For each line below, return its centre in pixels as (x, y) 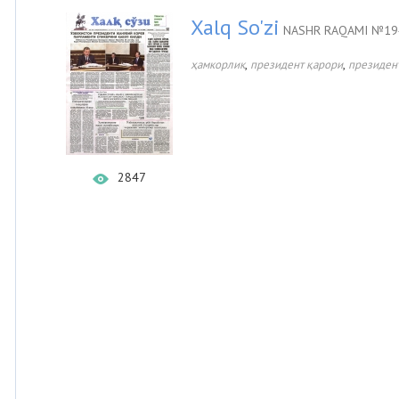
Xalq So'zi (235, 27)
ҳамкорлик (218, 65)
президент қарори (297, 65)
